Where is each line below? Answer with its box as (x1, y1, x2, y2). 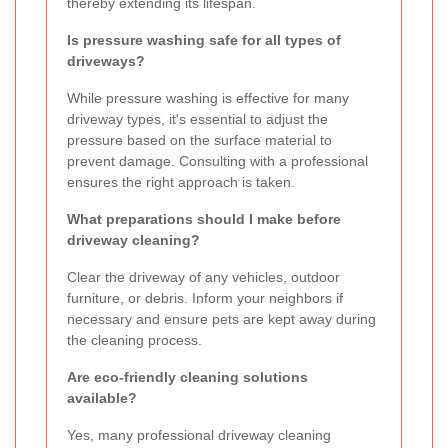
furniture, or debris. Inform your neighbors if (67, 290, 343, 307)
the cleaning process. (67, 332, 202, 349)
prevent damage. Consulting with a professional (67, 153, 368, 170)
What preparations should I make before (67, 211, 341, 228)
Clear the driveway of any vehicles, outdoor (67, 269, 340, 286)
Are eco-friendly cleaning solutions (67, 369, 308, 386)
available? (67, 390, 137, 407)
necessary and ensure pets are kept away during (67, 311, 376, 328)
